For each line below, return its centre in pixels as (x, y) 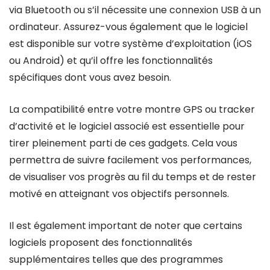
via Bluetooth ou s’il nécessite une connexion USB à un (135, 10)
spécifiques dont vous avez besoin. (90, 77)
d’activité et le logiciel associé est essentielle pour (127, 126)
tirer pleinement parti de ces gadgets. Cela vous (123, 143)
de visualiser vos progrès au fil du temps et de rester (133, 177)
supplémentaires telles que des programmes (116, 259)
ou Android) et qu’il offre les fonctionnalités (111, 61)
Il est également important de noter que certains (126, 226)
